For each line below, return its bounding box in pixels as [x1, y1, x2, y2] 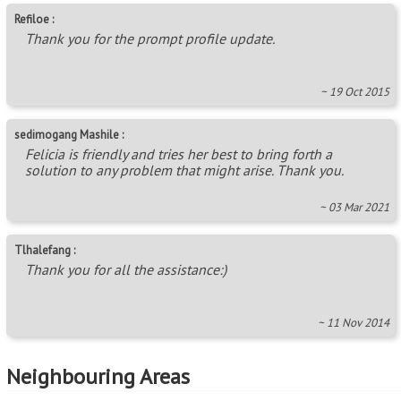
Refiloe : [14, 11, 54, 27]
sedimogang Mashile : [14, 126, 124, 142]
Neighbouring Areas [6, 362, 190, 390]
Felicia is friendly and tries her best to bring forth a [25, 144, 332, 163]
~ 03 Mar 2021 [320, 199, 389, 215]
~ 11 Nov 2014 [318, 314, 389, 330]
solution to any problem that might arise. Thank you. [25, 160, 344, 179]
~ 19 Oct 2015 [320, 83, 389, 99]
